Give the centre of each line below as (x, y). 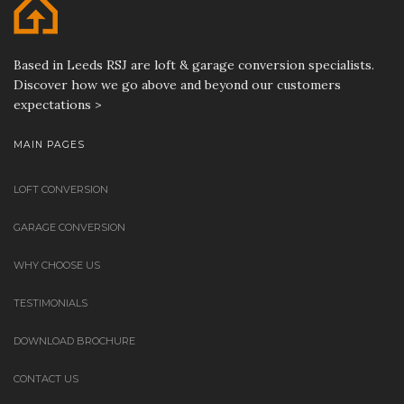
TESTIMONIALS (50, 303)
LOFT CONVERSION (61, 189)
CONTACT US (46, 378)
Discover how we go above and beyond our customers (177, 84)
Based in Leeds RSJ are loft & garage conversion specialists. (194, 64)
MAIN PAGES (49, 144)
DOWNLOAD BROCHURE (74, 340)
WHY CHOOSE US (57, 265)
